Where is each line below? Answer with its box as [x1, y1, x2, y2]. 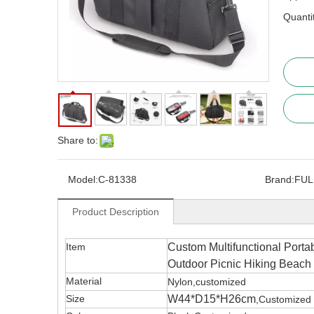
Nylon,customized [168, 276, 246, 287]
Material [66, 275, 102, 287]
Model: [68, 174, 98, 185]
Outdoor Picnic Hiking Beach [168, 258, 311, 270]
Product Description [72, 206, 159, 217]
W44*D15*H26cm [168, 293, 256, 305]
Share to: [57, 135, 98, 146]
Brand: [264, 174, 294, 185]
